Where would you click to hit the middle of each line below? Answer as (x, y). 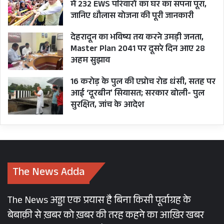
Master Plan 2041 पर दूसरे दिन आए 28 (138, 50)
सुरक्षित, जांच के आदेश (107, 106)
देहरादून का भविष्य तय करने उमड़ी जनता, (137, 38)
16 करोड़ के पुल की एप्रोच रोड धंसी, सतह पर (143, 83)
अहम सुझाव (90, 61)
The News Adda (48, 173)
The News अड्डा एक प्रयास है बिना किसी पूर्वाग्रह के (99, 202)
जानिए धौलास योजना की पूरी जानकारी (132, 17)
